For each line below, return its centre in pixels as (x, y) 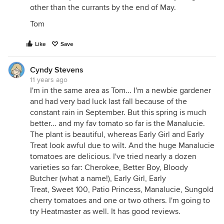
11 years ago (49, 79)
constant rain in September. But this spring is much (118, 112)
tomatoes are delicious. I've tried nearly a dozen (113, 156)
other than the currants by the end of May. (103, 7)
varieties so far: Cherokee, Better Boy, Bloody (109, 167)
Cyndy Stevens (57, 70)
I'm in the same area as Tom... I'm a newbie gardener (120, 90)
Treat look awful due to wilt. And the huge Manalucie (122, 145)
